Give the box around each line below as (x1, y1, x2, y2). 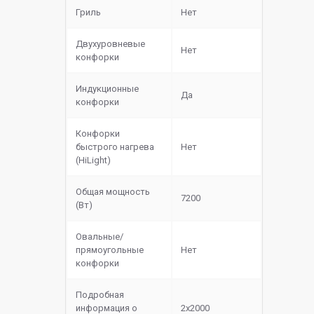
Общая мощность (76, 186, 150, 198)
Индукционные (76, 83, 139, 95)
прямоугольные (76, 245, 144, 256)
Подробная (76, 289, 124, 301)
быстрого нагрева (76, 142, 154, 153)
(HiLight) (76, 155, 111, 166)
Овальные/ (76, 231, 123, 243)
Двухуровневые (76, 39, 145, 50)
